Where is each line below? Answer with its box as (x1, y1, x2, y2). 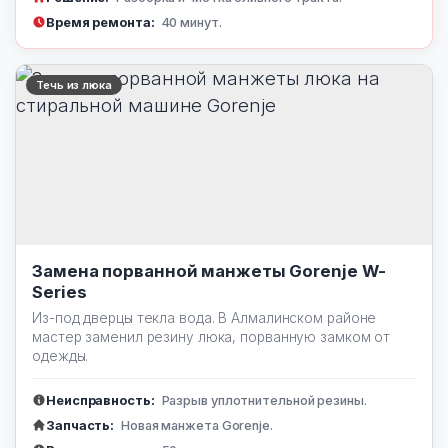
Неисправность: (46, 393, 155, 408)
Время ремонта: (46, 15, 155, 30)
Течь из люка (36, 78, 112, 92)
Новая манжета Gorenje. (118, 418, 273, 433)
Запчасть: (46, 418, 115, 433)
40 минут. (158, 15, 222, 30)
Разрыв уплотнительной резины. (158, 393, 367, 408)
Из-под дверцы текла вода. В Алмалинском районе (32, 310, 377, 326)
